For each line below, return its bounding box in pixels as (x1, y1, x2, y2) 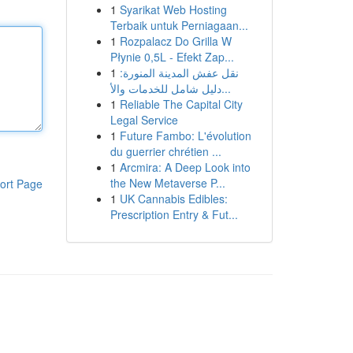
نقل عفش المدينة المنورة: (119, 65, 239, 80)
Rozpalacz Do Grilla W (119, 33, 232, 49)
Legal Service (110, 112, 178, 128)
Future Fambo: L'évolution (119, 128, 251, 143)
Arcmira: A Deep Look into (119, 159, 251, 175)
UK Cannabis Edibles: (119, 191, 228, 206)
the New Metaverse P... (110, 175, 225, 191)
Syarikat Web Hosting (119, 2, 227, 17)
